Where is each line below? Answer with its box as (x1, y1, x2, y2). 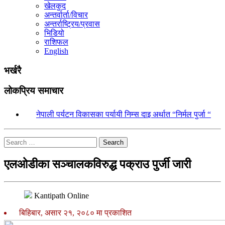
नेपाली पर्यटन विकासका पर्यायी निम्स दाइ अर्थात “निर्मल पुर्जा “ (36, 110, 211, 119)
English (44, 47, 68, 55)
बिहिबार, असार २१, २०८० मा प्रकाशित (15, 208, 132, 217)
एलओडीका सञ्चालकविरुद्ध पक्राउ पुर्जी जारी (4, 158, 191, 171)
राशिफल (44, 38, 68, 46)
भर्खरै (4, 65, 21, 76)
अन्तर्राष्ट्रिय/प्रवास (44, 20, 100, 28)
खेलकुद (44, 2, 66, 10)
